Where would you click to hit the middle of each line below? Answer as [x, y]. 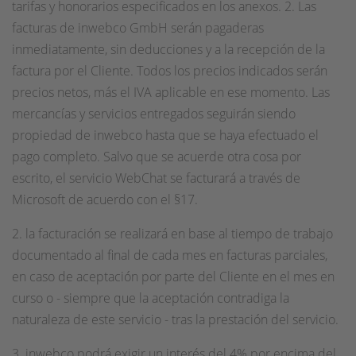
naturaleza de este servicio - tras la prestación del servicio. [175, 319]
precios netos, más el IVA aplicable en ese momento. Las [171, 92]
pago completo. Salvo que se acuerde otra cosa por [157, 157]
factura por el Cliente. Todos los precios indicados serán [170, 71]
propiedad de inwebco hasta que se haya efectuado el [165, 135]
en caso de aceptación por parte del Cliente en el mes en [173, 277]
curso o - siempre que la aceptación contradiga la [151, 298]
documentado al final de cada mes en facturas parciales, [170, 255]
